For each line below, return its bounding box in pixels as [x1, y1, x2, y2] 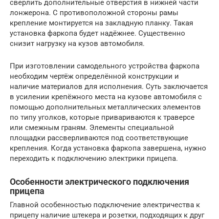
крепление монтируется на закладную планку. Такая [10, 18, 193, 27]
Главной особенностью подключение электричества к [10, 200, 200, 209]
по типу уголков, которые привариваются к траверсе [10, 112, 195, 122]
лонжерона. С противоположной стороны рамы [10, 8, 178, 17]
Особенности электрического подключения [10, 176, 189, 187]
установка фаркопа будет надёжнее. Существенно [10, 28, 185, 38]
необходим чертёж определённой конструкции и [10, 71, 179, 81]
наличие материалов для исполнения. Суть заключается [10, 82, 208, 91]
